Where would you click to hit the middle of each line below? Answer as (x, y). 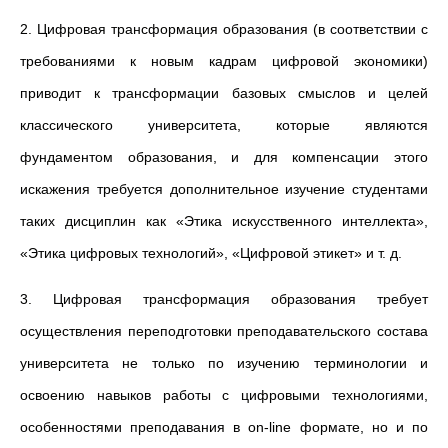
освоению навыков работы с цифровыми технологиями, (224, 395)
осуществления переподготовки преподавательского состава (224, 331)
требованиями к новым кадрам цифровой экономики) (224, 61)
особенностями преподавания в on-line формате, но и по (224, 427)
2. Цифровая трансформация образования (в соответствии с (224, 29)
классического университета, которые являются (224, 125)
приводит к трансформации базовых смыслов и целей (224, 93)
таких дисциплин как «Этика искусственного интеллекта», (224, 221)
